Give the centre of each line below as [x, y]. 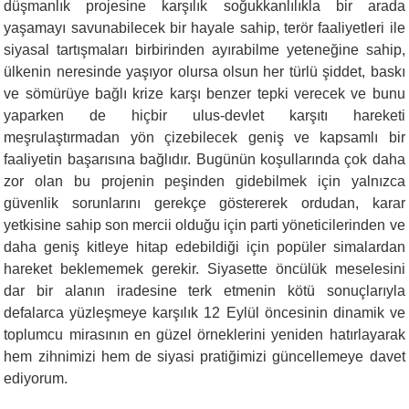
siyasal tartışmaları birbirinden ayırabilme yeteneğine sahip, [204, 49]
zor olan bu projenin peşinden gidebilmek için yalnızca [204, 181]
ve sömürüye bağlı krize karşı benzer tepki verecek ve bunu [204, 93]
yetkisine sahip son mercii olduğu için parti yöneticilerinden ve [204, 225]
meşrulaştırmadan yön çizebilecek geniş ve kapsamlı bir [204, 137]
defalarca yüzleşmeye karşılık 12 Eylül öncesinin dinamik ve [204, 312]
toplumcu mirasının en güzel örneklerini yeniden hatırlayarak [204, 334]
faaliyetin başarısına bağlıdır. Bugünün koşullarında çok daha [204, 159]
